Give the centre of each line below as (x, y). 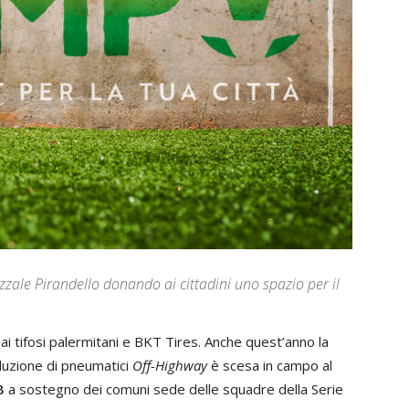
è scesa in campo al (270, 365)
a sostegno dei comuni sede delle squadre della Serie (176, 389)
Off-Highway (170, 365)
